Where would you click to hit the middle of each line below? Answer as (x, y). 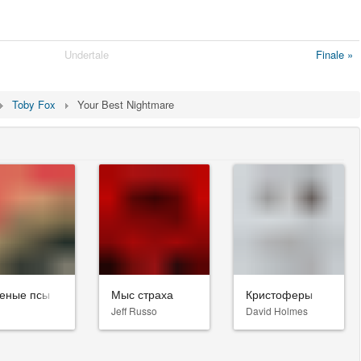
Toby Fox (34, 104)
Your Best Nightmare (126, 104)
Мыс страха (142, 294)
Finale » (334, 54)
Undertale (86, 54)
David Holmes (276, 310)
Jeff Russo (134, 310)
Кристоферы (279, 294)
